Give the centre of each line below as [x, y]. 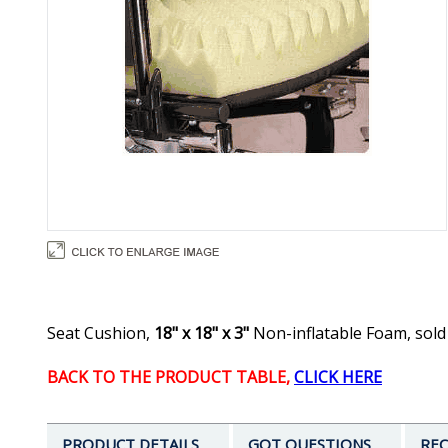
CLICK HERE [338, 377]
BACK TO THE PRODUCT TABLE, [170, 377]
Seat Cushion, [100, 333]
